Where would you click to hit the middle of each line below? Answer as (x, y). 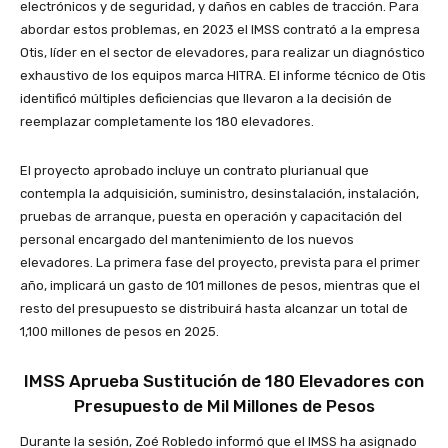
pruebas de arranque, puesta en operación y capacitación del (211, 217)
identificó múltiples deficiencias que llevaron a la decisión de (206, 99)
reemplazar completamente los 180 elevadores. (167, 122)
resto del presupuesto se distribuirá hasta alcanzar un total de (214, 309)
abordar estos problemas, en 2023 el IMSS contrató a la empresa (220, 30)
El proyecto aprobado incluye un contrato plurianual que (194, 171)
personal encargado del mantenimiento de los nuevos (187, 240)
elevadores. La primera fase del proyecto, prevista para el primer (220, 263)
